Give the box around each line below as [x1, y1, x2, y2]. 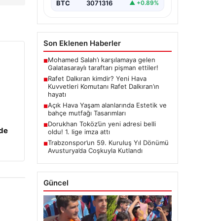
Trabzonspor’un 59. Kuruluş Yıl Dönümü [47, 138, 169, 147]
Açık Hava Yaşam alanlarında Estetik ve [47, 101, 167, 109]
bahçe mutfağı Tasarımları [47, 109, 126, 117]
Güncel [43, 178, 69, 187]
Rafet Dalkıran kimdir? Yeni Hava [47, 74, 147, 82]
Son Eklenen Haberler [43, 38, 121, 48]
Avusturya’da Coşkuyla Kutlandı [47, 146, 143, 154]
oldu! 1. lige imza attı [47, 127, 110, 136]
